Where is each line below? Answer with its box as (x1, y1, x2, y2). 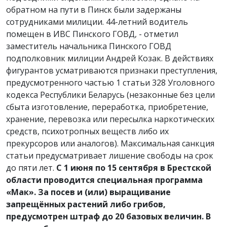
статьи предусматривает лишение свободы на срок (6, 150, 213, 162)
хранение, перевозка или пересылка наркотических (6, 113, 214, 125)
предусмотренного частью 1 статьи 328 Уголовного (6, 77, 215, 89)
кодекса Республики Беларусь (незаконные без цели (6, 89, 215, 101)
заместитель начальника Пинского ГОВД (6, 41, 171, 52)
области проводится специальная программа (6, 174, 203, 186)
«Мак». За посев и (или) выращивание (6, 186, 171, 198)
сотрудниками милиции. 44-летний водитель (6, 16, 188, 28)
